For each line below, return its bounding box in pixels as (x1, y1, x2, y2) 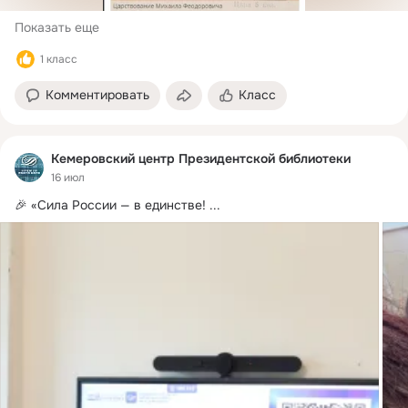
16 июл (51, 169, 85, 185)
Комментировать (46, 87, 149, 104)
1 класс (40, 52, 77, 67)
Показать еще (15, 19, 99, 36)
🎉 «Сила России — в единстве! (15, 196, 206, 213)
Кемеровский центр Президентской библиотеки (51, 150, 351, 168)
